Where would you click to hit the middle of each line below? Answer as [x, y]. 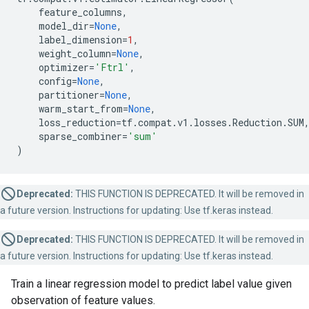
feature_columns [80, 12]
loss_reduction [77, 122]
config [55, 81]
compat [155, 122]
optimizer [64, 67]
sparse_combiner [80, 136]
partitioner [69, 95]
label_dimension [80, 40]
